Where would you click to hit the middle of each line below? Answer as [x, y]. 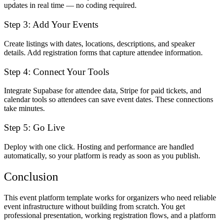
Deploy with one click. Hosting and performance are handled [99, 147]
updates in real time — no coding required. [70, 5]
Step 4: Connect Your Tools [56, 72]
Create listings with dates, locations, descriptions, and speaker [99, 43]
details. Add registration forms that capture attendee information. [103, 52]
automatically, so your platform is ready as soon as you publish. [102, 155]
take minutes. [24, 109]
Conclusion [31, 176]
